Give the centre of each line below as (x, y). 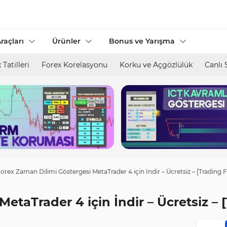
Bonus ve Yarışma (142, 41)
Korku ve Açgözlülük (156, 65)
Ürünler (66, 41)
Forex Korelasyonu (74, 65)
